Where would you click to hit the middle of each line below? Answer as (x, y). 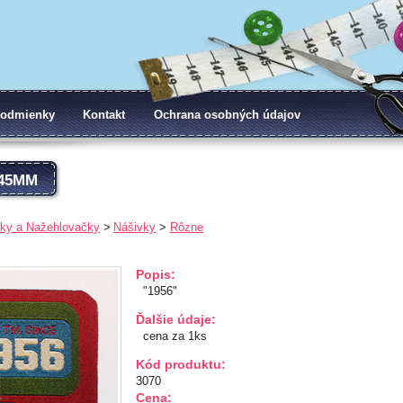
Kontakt (104, 115)
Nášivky (135, 227)
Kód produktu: (181, 364)
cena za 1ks (172, 336)
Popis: (156, 274)
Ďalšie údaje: (176, 319)
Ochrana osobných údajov (228, 115)
